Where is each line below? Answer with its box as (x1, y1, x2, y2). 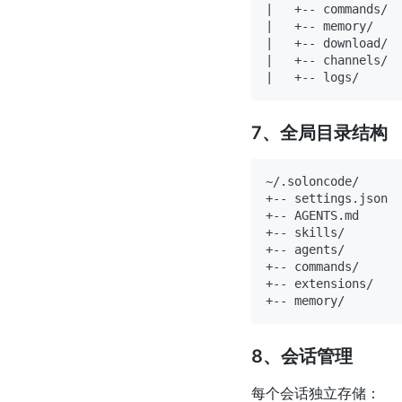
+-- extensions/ (266, 276, 373, 291)
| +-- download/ (266, 36, 388, 50)
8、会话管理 (251, 345, 353, 367)
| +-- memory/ (266, 19, 373, 33)
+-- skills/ (266, 225, 345, 240)
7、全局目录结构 (251, 122, 388, 144)
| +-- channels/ (266, 53, 388, 67)
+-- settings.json (266, 191, 388, 205)
